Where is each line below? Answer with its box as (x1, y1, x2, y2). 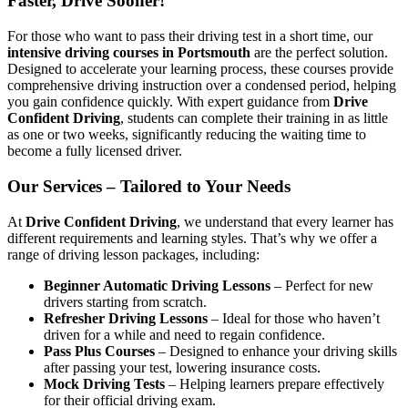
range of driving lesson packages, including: (7, 246, 260, 262)
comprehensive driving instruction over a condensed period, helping (7, 77, 396, 94)
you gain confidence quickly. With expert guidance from (7, 94, 333, 110)
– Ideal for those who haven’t (208, 310, 380, 326)
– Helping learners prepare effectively (165, 375, 384, 392)
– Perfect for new (270, 277, 373, 293)
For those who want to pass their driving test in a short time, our (7, 28, 372, 45)
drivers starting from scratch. (44, 293, 207, 310)
